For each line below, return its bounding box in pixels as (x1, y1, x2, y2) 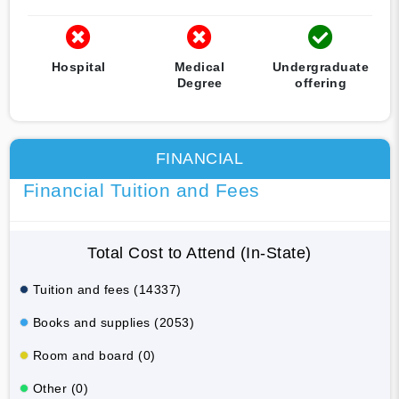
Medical (174, 59, 225, 74)
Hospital (51, 59, 106, 74)
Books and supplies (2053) (32, 314, 194, 330)
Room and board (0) (32, 347, 156, 362)
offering (295, 75, 346, 90)
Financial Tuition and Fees (22, 179, 260, 200)
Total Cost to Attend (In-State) (87, 243, 312, 262)
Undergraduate (272, 59, 370, 74)
